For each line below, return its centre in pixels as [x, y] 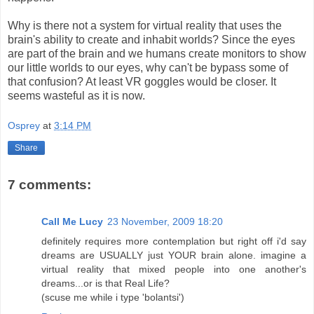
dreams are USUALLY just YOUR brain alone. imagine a [174, 255]
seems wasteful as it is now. [76, 95]
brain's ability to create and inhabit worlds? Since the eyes [151, 39]
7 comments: [49, 185]
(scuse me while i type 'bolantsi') [113, 297]
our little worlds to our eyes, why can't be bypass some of [148, 67]
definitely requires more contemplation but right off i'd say [174, 241]
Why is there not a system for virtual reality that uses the [145, 25]
